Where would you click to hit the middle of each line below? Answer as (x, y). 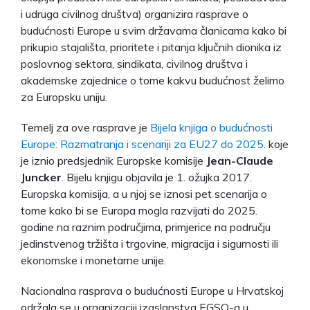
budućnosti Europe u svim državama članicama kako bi (154, 30)
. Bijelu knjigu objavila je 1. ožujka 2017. (157, 177)
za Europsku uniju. (64, 97)
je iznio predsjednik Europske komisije (113, 160)
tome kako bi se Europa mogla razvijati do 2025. (139, 210)
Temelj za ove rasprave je (85, 127)
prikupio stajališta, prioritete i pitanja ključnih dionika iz (151, 47)
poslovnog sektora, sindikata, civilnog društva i (134, 63)
